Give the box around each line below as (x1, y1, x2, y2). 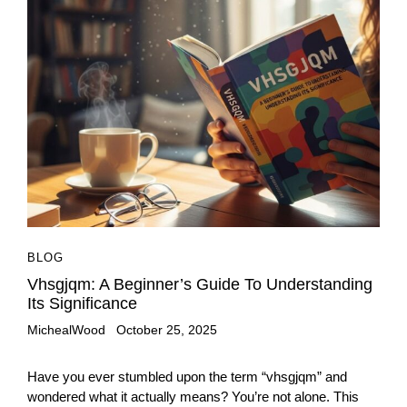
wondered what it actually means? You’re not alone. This (27, 389, 359, 405)
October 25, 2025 (116, 323, 217, 338)
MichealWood (27, 323, 105, 338)
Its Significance (27, 294, 137, 313)
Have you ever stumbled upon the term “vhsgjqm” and (27, 369, 347, 385)
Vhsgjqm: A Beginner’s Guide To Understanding (27, 275, 372, 294)
